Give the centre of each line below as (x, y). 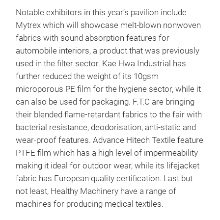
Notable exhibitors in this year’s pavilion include (101, 13)
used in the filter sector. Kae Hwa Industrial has (101, 64)
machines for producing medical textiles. (90, 204)
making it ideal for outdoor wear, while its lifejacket (108, 166)
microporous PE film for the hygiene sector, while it (108, 89)
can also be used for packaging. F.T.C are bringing (105, 102)
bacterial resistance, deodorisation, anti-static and (106, 127)
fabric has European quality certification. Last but (104, 179)
